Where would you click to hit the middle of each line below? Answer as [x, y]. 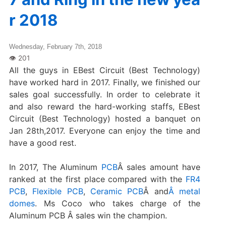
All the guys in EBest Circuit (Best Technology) [105, 70]
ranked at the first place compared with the [97, 179]
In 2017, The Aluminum [55, 167]
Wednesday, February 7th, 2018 [55, 46]
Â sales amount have [159, 167]
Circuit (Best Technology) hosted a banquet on [105, 118]
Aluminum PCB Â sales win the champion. [88, 215]
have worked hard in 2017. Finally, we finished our [105, 82]
